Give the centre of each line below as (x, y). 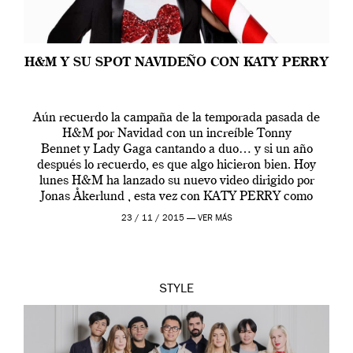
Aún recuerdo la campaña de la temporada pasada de (176, 118)
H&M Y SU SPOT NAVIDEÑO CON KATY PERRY (176, 63)
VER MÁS (215, 218)
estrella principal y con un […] (176, 212)
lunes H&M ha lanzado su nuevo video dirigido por (176, 181)
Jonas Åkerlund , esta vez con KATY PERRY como (176, 197)
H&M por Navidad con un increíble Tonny (176, 134)
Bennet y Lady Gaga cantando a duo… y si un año (176, 149)
